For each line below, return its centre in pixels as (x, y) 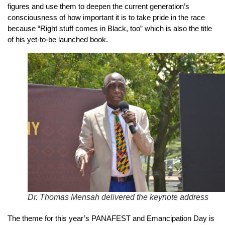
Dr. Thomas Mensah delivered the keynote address (118, 197)
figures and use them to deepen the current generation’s (98, 6)
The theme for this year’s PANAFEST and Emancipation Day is (111, 218)
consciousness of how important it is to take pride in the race (106, 17)
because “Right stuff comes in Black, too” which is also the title (110, 28)
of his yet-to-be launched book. (58, 39)
